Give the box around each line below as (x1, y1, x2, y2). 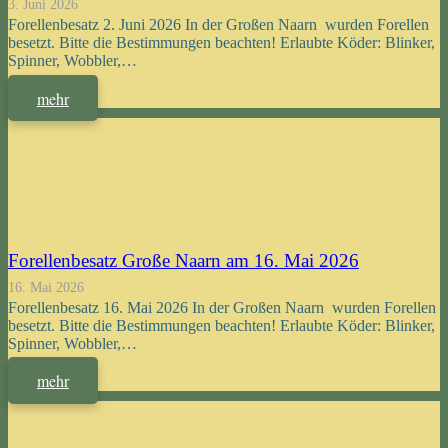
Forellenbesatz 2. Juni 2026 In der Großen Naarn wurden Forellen (8, 16, 429, 34)
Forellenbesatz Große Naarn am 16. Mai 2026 (8, 250, 359, 272)
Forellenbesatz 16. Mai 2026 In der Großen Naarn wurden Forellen (8, 299, 436, 317)
